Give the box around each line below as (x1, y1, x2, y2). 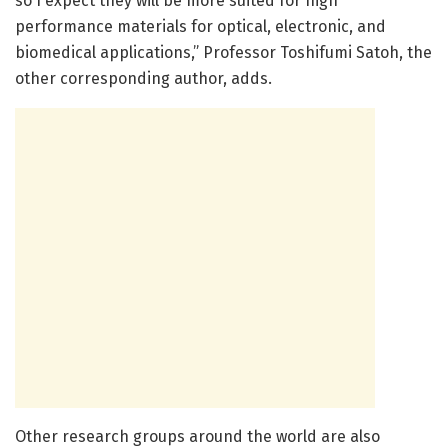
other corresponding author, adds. (15, 69, 272, 89)
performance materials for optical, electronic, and (15, 17, 386, 37)
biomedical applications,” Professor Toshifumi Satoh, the (15, 43, 432, 63)
